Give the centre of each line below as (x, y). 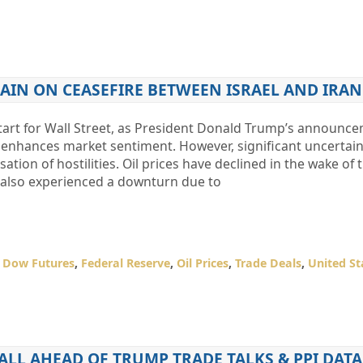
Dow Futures (38, 263)
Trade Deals (268, 263)
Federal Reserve (125, 263)
